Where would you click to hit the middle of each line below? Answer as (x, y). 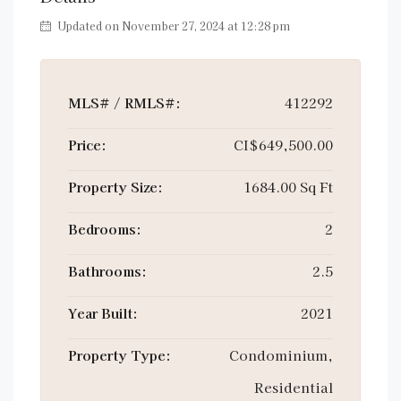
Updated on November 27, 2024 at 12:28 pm (172, 26)
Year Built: (103, 313)
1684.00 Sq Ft (288, 187)
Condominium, (281, 355)
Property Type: (119, 355)
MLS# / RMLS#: (124, 102)
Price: (87, 145)
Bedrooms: (105, 229)
